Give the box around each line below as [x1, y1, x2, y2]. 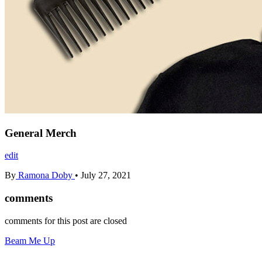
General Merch [5, 126, 77, 139]
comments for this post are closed [5, 215, 127, 226]
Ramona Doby [16, 170, 75, 181]
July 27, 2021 [81, 170, 131, 181]
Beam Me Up [5, 235, 55, 246]
